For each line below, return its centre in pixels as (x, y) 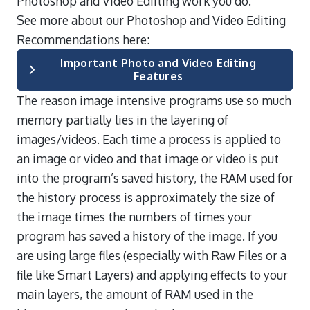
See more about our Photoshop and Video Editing (151, 20)
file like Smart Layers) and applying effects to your (152, 274)
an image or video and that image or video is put (148, 158)
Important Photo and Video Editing (158, 63)
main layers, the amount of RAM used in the (135, 294)
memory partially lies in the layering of (122, 119)
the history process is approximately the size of (146, 197)
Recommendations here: (83, 39)
